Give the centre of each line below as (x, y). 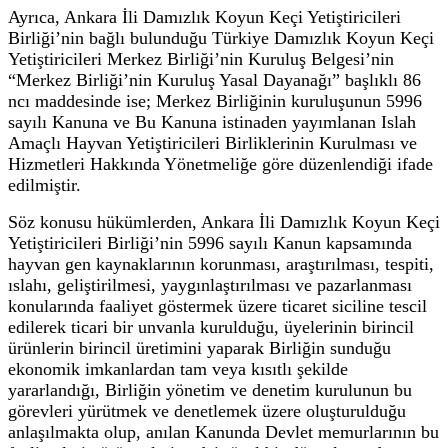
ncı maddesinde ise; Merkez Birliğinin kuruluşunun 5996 (215, 100)
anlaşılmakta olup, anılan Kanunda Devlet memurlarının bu (223, 431)
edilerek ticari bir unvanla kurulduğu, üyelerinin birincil (211, 326)
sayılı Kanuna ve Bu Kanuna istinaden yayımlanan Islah (212, 121)
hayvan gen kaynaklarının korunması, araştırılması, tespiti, (221, 263)
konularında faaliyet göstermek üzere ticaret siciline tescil (217, 305)
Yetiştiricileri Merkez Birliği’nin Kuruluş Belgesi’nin (201, 58)
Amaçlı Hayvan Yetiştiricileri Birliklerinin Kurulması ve (212, 142)
